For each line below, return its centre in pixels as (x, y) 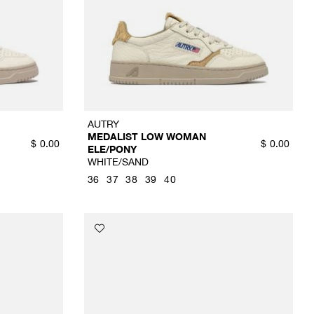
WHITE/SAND (118, 162)
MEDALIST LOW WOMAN (146, 137)
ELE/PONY (112, 149)
